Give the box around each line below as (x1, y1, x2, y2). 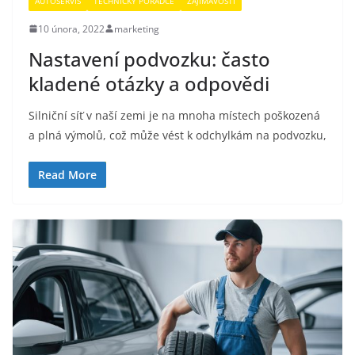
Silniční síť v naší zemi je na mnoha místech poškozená (29, 107, 320, 123)
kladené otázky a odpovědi (29, 70, 269, 97)
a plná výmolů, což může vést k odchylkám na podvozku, (29, 127, 326, 143)
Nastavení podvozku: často (29, 45, 270, 72)
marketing (114, 21, 159, 36)
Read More (38, 166, 97, 182)
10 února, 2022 (38, 21, 105, 36)
